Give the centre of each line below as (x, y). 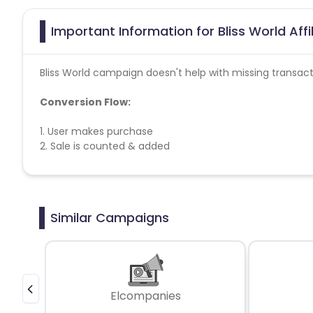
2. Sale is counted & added (105, 146)
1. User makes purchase (96, 131)
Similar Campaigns (110, 217)
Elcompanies (145, 296)
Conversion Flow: (85, 102)
